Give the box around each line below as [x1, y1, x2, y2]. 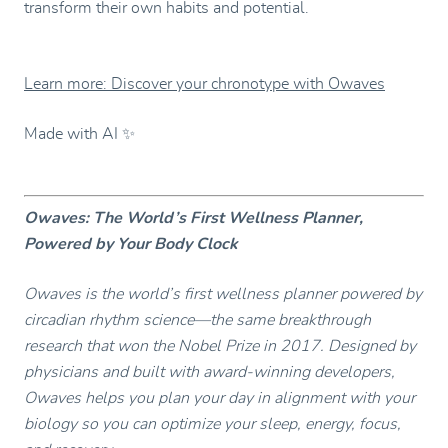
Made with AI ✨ [24, 125, 135, 142]
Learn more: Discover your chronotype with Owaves [24, 75, 385, 92]
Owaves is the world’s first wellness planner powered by [24, 285, 422, 302]
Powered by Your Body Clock [24, 235, 238, 252]
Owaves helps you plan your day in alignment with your [24, 389, 415, 406]
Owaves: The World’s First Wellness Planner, [24, 209, 363, 226]
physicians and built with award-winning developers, [24, 363, 395, 380]
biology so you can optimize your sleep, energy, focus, [24, 415, 401, 432]
